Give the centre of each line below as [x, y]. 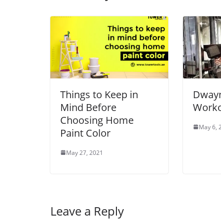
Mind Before [88, 107]
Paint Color [85, 133]
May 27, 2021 [85, 152]
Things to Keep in [99, 94]
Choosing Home [97, 120]
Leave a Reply [87, 211]
